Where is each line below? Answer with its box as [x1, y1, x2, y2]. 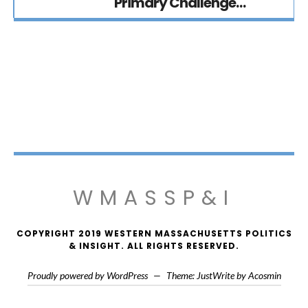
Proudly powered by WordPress [27, 269, 148, 281]
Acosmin [247, 269, 281, 281]
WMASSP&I [73, 184, 235, 212]
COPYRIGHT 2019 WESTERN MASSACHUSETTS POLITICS [16, 228, 292, 239]
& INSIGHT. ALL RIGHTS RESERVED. [69, 240, 239, 252]
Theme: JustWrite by [166, 269, 246, 281]
